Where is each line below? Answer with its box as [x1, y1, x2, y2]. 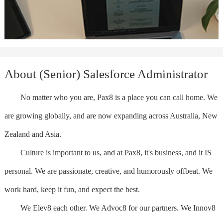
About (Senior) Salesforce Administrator [4, 67, 208, 81]
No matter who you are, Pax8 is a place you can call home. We [4, 93, 218, 102]
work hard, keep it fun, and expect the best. [4, 185, 140, 194]
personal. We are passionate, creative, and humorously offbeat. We [4, 166, 213, 175]
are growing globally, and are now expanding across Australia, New [4, 111, 218, 120]
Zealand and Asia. [4, 129, 61, 138]
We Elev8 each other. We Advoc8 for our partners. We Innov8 [4, 203, 216, 212]
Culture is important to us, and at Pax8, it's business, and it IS [4, 148, 212, 157]
